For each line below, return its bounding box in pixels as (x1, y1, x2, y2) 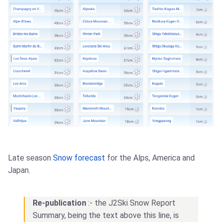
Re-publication (33, 198, 86, 208)
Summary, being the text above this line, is (33, 210, 179, 220)
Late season (8, 153, 53, 163)
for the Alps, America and (105, 153, 195, 163)
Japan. (8, 165, 30, 175)
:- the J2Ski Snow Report (86, 198, 175, 208)
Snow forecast (53, 153, 105, 163)
